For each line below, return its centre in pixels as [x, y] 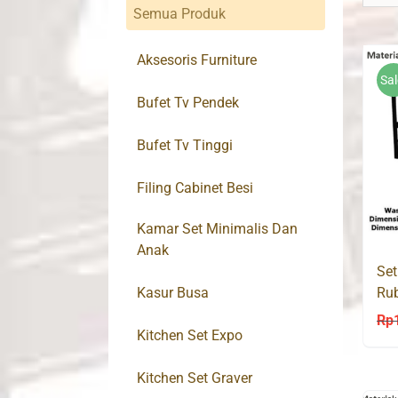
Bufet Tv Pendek [188, 103]
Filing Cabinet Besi [195, 188]
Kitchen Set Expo [190, 336]
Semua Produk [179, 14]
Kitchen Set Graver [195, 378]
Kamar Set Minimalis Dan [217, 229]
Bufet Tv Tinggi [185, 146]
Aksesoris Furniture [197, 60]
